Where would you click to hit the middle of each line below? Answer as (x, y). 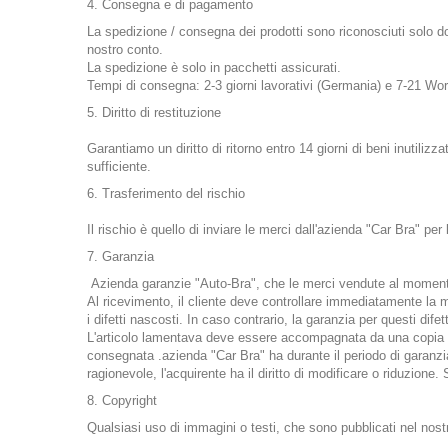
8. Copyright (122, 401)
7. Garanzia (120, 257)
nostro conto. (125, 50)
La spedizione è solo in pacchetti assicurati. (214, 68)
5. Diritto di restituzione (154, 113)
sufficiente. (119, 167)
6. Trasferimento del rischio (166, 194)
